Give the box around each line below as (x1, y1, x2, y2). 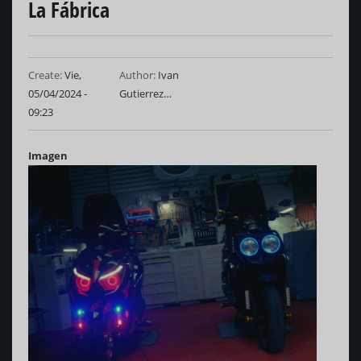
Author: (119, 68, 156, 83)
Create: (28, 68, 62, 83)
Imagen (28, 148, 68, 164)
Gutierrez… (119, 86, 172, 102)
